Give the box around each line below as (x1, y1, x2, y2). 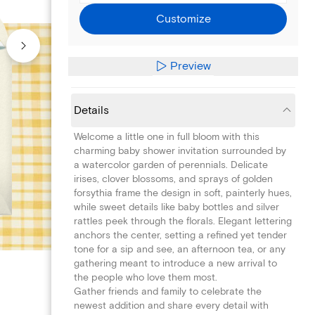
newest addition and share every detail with (74, 299, 269, 311)
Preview (170, 58, 212, 73)
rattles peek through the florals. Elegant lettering (74, 214, 292, 227)
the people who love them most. (74, 271, 217, 283)
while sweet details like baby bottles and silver (74, 200, 279, 213)
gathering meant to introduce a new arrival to (74, 257, 277, 269)
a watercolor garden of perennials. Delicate (74, 158, 268, 171)
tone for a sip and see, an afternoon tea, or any (74, 243, 285, 255)
